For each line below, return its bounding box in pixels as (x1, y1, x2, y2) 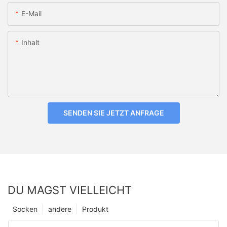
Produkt (82, 204, 108, 213)
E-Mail (21, 9, 42, 18)
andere (48, 204, 71, 213)
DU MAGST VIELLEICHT (8, 183, 132, 197)
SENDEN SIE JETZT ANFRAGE (63, 108, 164, 117)
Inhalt (21, 37, 40, 47)
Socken (13, 204, 37, 213)
